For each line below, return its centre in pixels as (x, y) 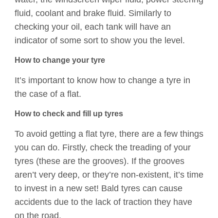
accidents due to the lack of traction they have (103, 202)
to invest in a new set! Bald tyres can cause (99, 189)
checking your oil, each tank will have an (93, 27)
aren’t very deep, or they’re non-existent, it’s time (109, 175)
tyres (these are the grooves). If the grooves (100, 161)
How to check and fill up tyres (69, 114)
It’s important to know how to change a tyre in (102, 81)
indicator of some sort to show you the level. (100, 41)
